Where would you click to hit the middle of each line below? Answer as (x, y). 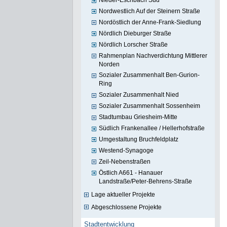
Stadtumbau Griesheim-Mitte (138, 117)
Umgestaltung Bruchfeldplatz (139, 140)
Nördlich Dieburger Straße (135, 33)
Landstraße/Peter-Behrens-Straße (146, 181)
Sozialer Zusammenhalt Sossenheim (150, 106)
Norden (109, 64)
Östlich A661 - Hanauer (131, 173)
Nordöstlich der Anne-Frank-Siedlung (150, 22)
